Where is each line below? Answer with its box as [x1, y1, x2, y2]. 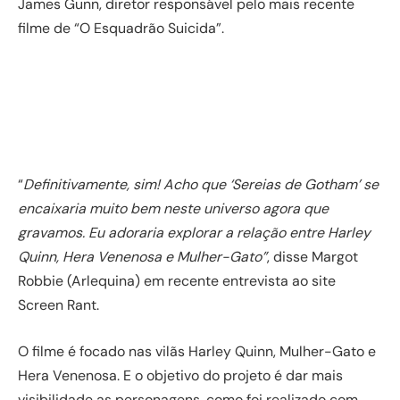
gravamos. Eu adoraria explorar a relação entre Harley [18, 223, 371, 242]
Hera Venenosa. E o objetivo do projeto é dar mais [18, 365, 343, 385]
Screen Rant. [18, 296, 99, 314]
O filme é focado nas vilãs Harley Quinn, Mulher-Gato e [18, 341, 376, 361]
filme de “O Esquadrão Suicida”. [18, 19, 224, 37]
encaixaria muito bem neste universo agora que [18, 199, 329, 218]
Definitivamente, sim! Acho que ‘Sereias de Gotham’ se [23, 175, 379, 194]
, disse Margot [267, 247, 358, 266]
